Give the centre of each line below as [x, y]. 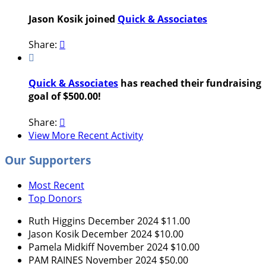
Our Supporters [48, 160]
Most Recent [56, 185]
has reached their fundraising [190, 83]
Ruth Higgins [58, 221]
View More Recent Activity [86, 135]
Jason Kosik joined [73, 19]
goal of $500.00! [65, 96]
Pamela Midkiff [63, 247]
